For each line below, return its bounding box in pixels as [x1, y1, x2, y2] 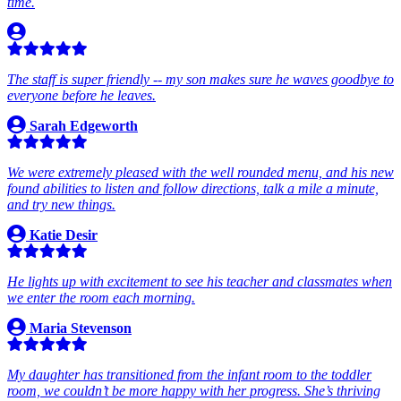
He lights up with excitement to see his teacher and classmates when [7, 274, 392, 290]
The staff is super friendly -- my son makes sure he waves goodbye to [7, 72, 394, 88]
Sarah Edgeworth [26, 118, 138, 134]
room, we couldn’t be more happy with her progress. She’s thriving [7, 383, 380, 399]
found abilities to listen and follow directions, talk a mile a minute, [7, 181, 379, 197]
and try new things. [7, 197, 115, 213]
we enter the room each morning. [7, 290, 195, 306]
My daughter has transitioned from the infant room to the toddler [7, 367, 371, 383]
